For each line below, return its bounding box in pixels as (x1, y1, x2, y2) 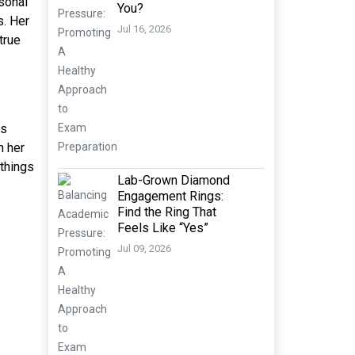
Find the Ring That (117, 204, 216, 219)
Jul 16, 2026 (117, 23, 171, 36)
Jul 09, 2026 (117, 242, 171, 255)
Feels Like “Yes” (117, 220, 208, 235)
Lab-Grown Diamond (117, 173, 230, 188)
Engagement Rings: (117, 189, 223, 204)
